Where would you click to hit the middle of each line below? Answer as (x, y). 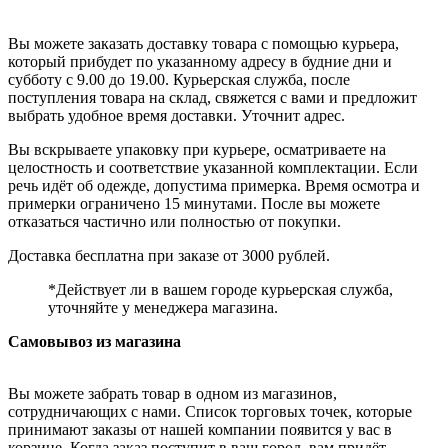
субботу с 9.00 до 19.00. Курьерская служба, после (179, 79)
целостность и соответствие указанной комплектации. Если (213, 167)
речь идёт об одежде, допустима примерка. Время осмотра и (214, 185)
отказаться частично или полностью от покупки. (174, 221)
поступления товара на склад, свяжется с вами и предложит (212, 97)
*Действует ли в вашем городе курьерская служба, (220, 289)
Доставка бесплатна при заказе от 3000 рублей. (169, 255)
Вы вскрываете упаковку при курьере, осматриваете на (197, 149)
